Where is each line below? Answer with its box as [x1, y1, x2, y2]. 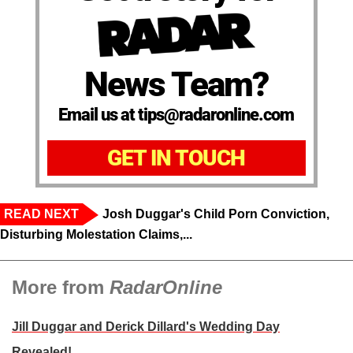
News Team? [84, 63, 269, 105]
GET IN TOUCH [107, 144, 246, 171]
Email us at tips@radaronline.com [58, 104, 295, 124]
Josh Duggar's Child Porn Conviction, [102, 206, 329, 221]
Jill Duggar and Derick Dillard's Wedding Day [12, 319, 280, 333]
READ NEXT [4, 206, 79, 221]
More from [12, 276, 110, 298]
